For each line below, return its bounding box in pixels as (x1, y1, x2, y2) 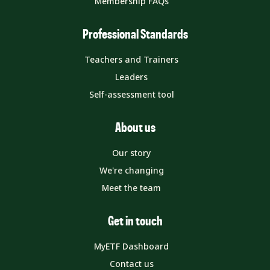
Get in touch (107, 214, 163, 228)
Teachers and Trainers (84, 53, 178, 65)
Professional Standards (82, 27, 188, 41)
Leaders (115, 71, 148, 83)
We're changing (99, 164, 164, 176)
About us (115, 121, 155, 134)
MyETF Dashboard (94, 240, 169, 252)
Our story (112, 146, 151, 159)
